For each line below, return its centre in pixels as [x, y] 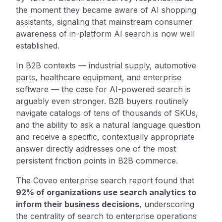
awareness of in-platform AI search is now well [105, 33]
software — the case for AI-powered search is [103, 89]
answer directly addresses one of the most [96, 148]
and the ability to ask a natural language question [108, 125]
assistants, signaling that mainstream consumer [104, 22]
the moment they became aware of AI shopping [106, 10]
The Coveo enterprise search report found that [105, 180]
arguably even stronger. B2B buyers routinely [102, 101]
